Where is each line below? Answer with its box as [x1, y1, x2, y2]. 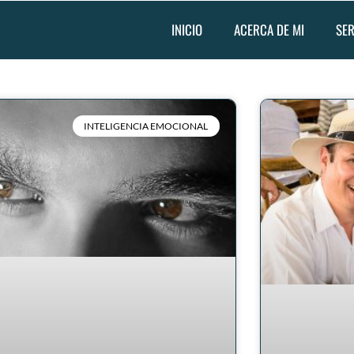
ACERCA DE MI [234, 20, 304, 40]
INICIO [171, 20, 202, 40]
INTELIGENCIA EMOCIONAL [84, 119, 209, 132]
